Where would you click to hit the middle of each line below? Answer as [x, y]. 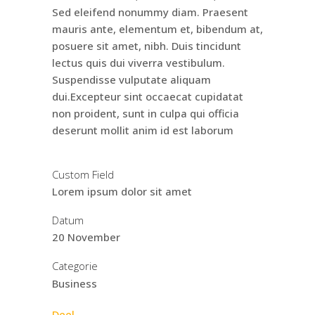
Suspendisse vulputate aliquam [131, 80]
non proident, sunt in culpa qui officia [146, 114]
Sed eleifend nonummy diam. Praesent [150, 12]
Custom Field [83, 175]
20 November [86, 237]
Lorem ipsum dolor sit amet [122, 192]
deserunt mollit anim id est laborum [143, 130]
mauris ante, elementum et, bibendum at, [157, 29]
